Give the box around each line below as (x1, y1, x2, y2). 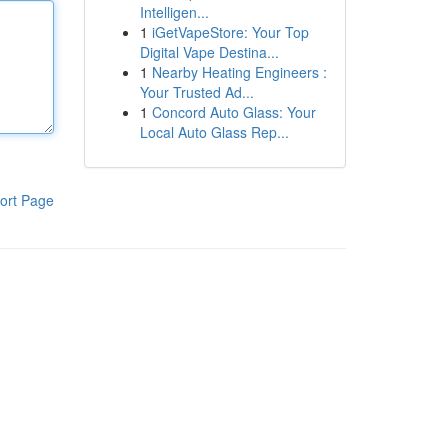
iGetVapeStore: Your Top (151, 22, 309, 42)
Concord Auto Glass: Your (151, 102, 316, 122)
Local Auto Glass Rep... (139, 122, 289, 142)
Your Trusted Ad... (139, 82, 254, 102)
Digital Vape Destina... (139, 42, 279, 62)
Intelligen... (139, 2, 209, 22)
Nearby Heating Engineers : (151, 62, 327, 82)
